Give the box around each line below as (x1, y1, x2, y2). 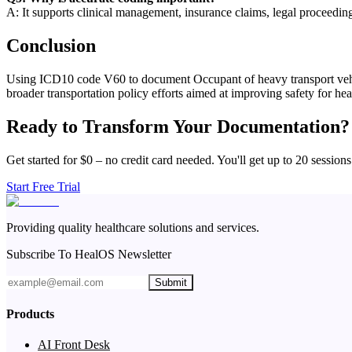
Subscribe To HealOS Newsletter (6, 247, 171, 261)
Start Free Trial (6, 179, 80, 193)
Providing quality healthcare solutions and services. (6, 220, 259, 234)
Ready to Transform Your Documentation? (6, 115, 350, 137)
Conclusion (6, 35, 96, 56)
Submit (155, 276, 187, 288)
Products (6, 306, 54, 321)
